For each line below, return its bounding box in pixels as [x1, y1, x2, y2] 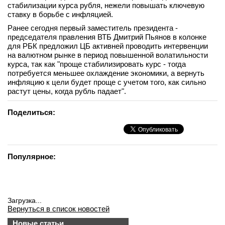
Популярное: [8, 152, 56, 161]
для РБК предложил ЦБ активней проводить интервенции [8, 42, 208, 50]
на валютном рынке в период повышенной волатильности [8, 51, 208, 59]
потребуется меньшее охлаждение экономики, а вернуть [8, 69, 204, 77]
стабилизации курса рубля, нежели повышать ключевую [8, 1, 204, 10]
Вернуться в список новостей [8, 204, 109, 213]
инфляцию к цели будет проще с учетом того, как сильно [8, 78, 206, 86]
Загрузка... [8, 196, 42, 204]
